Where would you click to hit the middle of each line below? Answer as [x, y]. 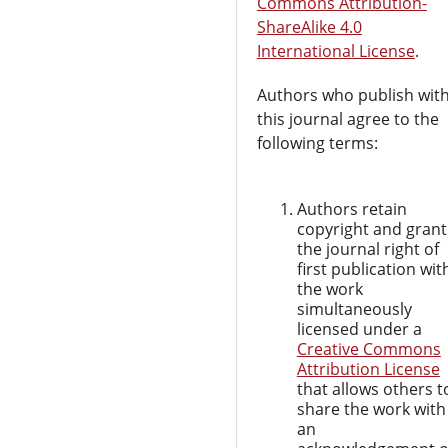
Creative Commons [368, 348]
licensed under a [359, 328]
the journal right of [367, 248]
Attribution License [368, 368]
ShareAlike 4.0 [309, 26]
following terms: [317, 142]
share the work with [371, 408]
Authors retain [351, 208]
